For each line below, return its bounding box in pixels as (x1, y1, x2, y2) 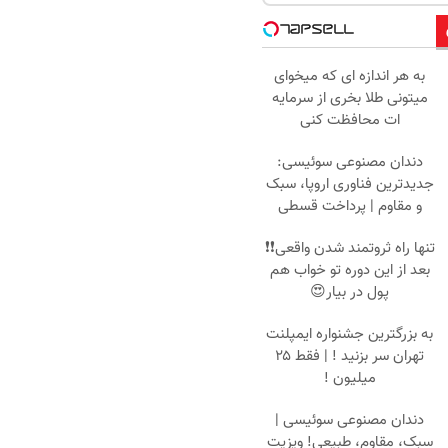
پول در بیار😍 (310, 280, 389, 304)
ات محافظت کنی (299, 108, 400, 132)
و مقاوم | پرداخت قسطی (277, 194, 422, 218)
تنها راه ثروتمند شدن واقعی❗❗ (264, 236, 435, 260)
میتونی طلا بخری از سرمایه (271, 86, 428, 110)
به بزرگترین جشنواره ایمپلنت (266, 322, 433, 346)
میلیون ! (323, 366, 376, 390)
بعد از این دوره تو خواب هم (269, 258, 430, 282)
